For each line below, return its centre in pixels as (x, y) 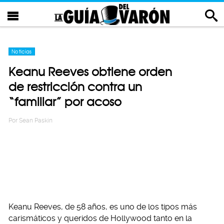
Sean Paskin (36, 120)
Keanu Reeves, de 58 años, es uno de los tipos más (103, 207)
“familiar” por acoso (65, 102)
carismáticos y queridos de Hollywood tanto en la (100, 218)
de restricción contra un (75, 87)
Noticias (22, 51)
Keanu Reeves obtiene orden (90, 72)
